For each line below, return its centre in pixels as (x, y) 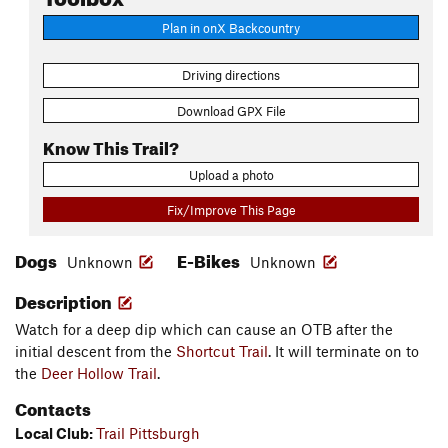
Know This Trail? (111, 145)
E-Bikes (210, 259)
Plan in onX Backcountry (231, 27)
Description (65, 300)
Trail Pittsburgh (148, 433)
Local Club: (55, 433)
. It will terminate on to (343, 351)
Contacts (53, 407)
